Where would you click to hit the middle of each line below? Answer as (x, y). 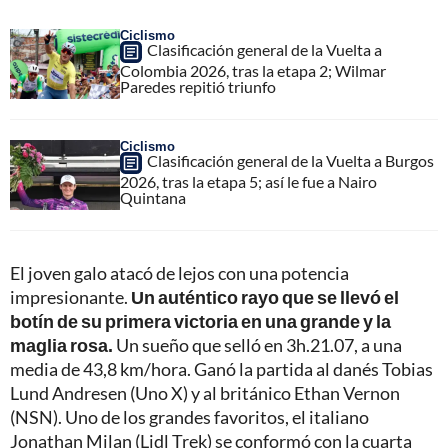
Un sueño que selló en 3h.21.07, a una (257, 345)
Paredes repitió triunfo (198, 87)
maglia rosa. (61, 345)
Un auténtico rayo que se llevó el (265, 297)
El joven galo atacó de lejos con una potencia (179, 273)
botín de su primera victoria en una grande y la (200, 321)
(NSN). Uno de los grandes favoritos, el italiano (189, 417)
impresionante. (70, 297)
